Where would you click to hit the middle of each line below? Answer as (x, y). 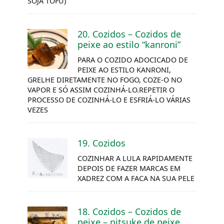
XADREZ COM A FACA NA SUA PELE (136, 178)
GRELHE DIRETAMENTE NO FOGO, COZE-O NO (105, 79)
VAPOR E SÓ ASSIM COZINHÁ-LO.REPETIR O (101, 89)
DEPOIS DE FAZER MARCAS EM (129, 168)
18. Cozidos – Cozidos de (129, 211)
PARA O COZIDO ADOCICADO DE (133, 59)
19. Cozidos (101, 143)
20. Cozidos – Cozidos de (129, 34)
